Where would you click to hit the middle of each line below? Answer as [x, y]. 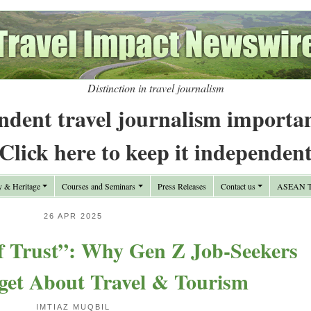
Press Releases [182, 186]
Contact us [238, 186]
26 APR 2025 [73, 216]
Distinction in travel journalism [155, 88]
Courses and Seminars [99, 186]
